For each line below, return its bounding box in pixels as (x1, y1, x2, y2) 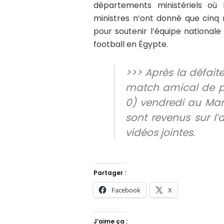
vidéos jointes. (125, 125, 195, 139)
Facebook (111, 185, 140, 194)
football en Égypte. (93, 38, 168, 50)
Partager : (93, 168, 126, 177)
